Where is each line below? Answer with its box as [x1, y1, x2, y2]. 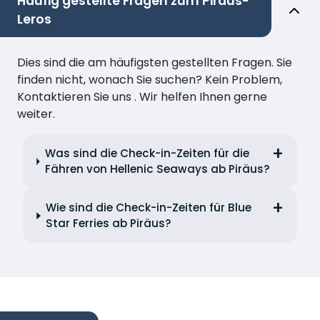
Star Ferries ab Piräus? [46, 216, 172, 231]
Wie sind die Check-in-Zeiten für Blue [46, 200, 252, 216]
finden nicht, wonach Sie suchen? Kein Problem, [17, 71, 282, 89]
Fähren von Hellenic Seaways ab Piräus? [44, 161, 270, 177]
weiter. [17, 106, 55, 123]
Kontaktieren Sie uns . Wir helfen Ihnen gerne [17, 89, 267, 106]
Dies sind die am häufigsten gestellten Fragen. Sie [17, 54, 292, 71]
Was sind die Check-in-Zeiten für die [44, 146, 249, 161]
